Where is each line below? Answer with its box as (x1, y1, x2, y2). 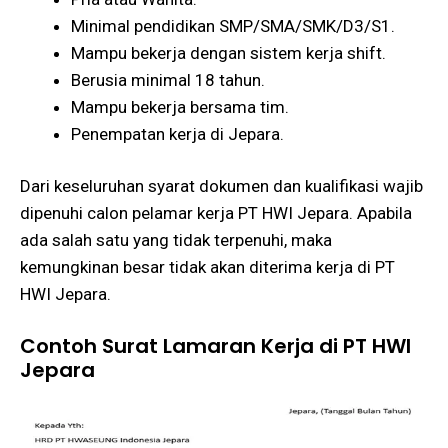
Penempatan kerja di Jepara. (71, 123, 284, 144)
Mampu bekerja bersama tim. (71, 96, 289, 117)
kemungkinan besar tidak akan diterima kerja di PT (20, 257, 395, 277)
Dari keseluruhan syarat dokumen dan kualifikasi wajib (20, 176, 423, 196)
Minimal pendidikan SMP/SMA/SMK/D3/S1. (71, 15, 395, 36)
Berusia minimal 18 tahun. (71, 69, 265, 90)
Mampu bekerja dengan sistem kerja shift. (71, 42, 386, 63)
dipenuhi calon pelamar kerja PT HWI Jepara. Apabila (20, 203, 412, 223)
